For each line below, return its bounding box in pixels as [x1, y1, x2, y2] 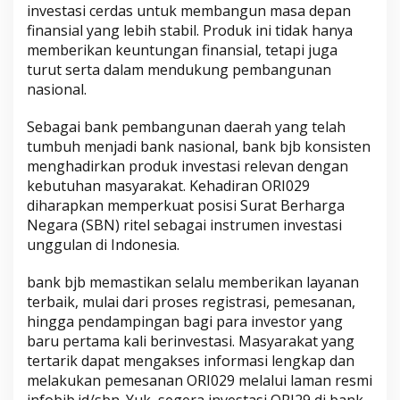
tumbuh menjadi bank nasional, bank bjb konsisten [27, 136, 371, 156]
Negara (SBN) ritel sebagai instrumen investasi [27, 214, 342, 235]
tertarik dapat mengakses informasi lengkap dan [27, 350, 354, 371]
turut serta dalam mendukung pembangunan [27, 59, 331, 79]
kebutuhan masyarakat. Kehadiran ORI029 [27, 175, 310, 196]
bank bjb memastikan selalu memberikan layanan [27, 271, 359, 292]
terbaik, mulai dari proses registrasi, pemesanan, [27, 291, 355, 312]
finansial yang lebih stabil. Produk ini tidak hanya [27, 20, 353, 40]
